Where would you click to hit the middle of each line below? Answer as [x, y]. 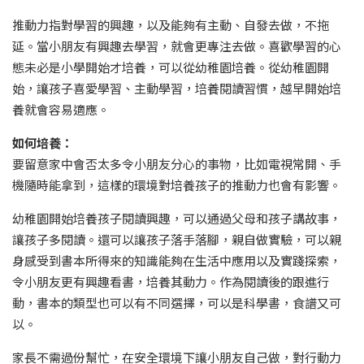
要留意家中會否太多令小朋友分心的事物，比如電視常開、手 [177, 164]
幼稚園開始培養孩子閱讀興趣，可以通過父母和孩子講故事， [177, 219]
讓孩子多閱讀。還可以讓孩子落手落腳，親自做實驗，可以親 [177, 240]
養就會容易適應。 [61, 110]
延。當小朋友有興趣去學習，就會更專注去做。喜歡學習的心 [177, 46]
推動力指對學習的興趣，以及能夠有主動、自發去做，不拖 [171, 25]
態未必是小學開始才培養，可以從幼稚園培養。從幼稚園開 [171, 67]
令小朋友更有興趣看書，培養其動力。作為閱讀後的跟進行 [171, 282]
